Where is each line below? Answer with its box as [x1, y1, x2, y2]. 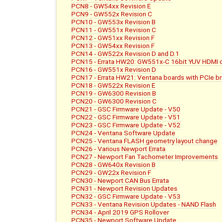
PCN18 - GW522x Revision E [71, 81, 156, 90]
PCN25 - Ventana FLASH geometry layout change [71, 137, 218, 145]
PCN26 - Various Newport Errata [71, 145, 166, 153]
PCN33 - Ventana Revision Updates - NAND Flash [71, 200, 217, 209]
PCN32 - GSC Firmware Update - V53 [71, 192, 181, 201]
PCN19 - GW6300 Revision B [71, 89, 157, 98]
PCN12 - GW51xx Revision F [71, 34, 155, 42]
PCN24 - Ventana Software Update [71, 129, 176, 137]
